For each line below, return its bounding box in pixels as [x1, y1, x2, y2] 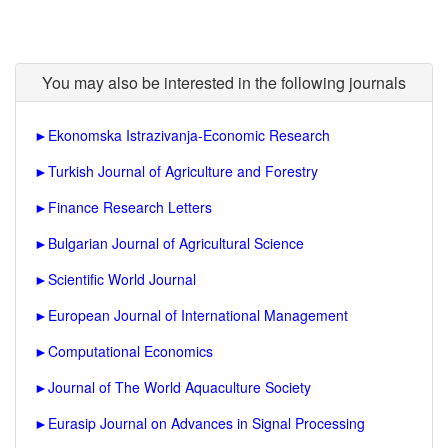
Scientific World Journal [48, 269, 196, 289]
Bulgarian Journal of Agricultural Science [48, 233, 304, 253]
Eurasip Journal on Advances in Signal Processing [48, 413, 365, 433]
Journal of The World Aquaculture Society [48, 377, 311, 397]
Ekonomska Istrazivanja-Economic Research [48, 125, 330, 145]
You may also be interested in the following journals [42, 71, 406, 94]
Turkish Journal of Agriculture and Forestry [48, 161, 318, 181]
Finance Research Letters [48, 197, 212, 217]
